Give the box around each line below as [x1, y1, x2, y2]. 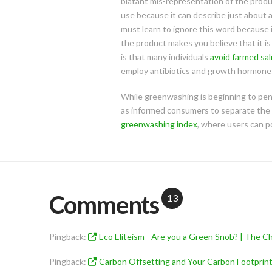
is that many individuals [120, 52, 210, 63]
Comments [49, 189, 159, 219]
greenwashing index [120, 118, 197, 129]
